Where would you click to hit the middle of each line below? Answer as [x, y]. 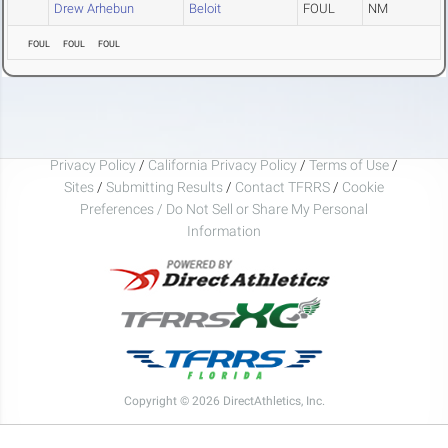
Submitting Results [164, 186]
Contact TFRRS [284, 186]
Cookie [363, 186]
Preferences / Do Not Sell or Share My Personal [224, 208]
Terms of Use [349, 164]
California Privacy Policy [222, 164]
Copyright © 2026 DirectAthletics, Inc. [224, 400]
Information [224, 230]
